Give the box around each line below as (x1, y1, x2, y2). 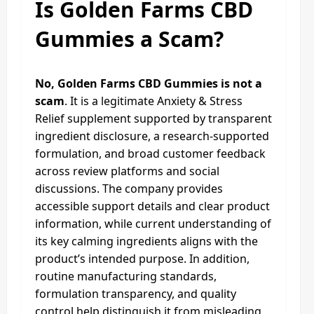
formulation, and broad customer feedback (35, 145, 266, 161)
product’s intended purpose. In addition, (35, 250, 250, 266)
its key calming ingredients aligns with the (35, 233, 258, 249)
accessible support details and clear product (35, 198, 270, 214)
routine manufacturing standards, (35, 268, 217, 284)
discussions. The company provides (35, 180, 223, 196)
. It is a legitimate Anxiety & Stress (64, 93, 243, 109)
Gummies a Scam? (35, 24, 224, 53)
